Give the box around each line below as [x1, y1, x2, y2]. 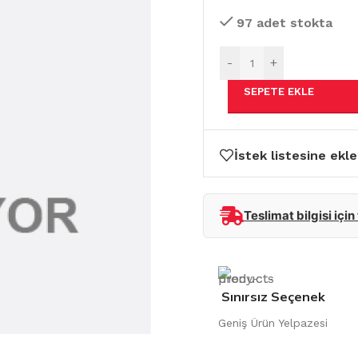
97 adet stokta [236, 14, 332, 30]
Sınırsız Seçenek [221, 288, 325, 304]
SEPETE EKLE [244, 85, 314, 97]
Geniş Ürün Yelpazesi [218, 316, 328, 329]
